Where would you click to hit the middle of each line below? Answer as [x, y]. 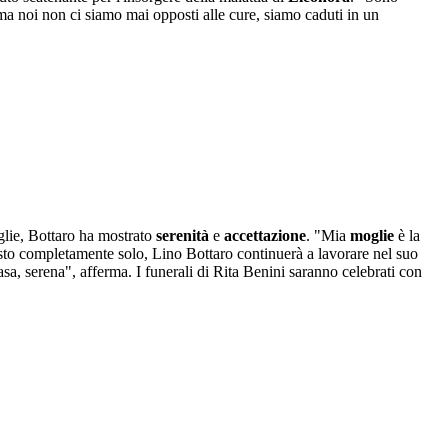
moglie [374, 236]
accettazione [265, 236]
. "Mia [328, 236]
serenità [184, 236]
